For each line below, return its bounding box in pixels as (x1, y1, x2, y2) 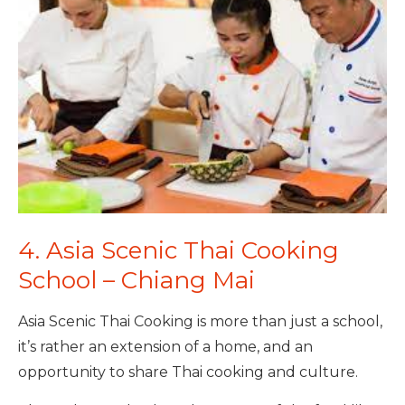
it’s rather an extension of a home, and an (18, 337, 313, 355)
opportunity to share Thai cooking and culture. (18, 363, 358, 381)
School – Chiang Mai (18, 265, 255, 295)
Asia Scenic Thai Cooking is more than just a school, (18, 312, 382, 330)
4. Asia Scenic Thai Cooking (18, 235, 339, 265)
